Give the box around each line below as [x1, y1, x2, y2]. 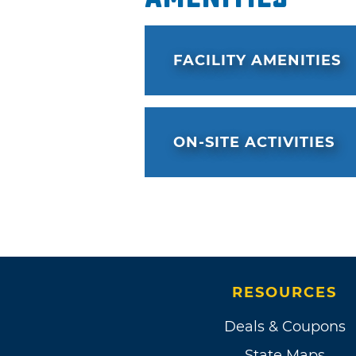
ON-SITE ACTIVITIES [173, 133, 335, 152]
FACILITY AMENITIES [173, 52, 341, 70]
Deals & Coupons [223, 318, 346, 336]
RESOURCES [232, 284, 337, 302]
